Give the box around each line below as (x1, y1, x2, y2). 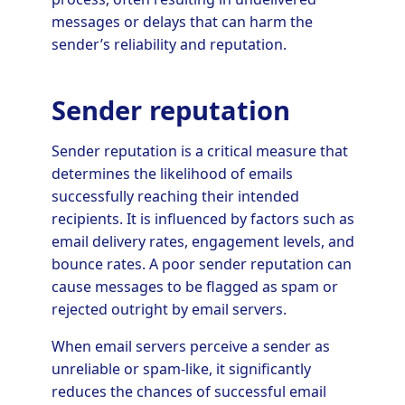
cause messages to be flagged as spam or (51, 277, 338, 297)
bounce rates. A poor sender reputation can (51, 254, 352, 275)
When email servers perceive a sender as (51, 336, 330, 357)
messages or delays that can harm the (51, 11, 313, 32)
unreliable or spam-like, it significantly (51, 359, 311, 380)
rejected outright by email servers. (51, 299, 287, 320)
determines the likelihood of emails (51, 164, 293, 184)
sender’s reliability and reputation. (51, 33, 287, 54)
